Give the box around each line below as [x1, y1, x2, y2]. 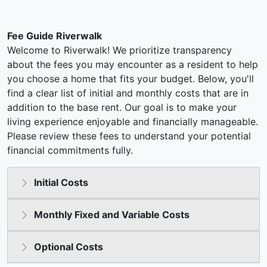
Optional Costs [34, 241, 103, 253]
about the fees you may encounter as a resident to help [7, 58, 258, 70]
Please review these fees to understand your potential [7, 130, 251, 142]
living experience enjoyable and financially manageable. [7, 116, 258, 128]
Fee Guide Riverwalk [7, 30, 102, 42]
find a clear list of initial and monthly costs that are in [7, 87, 249, 99]
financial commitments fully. [7, 144, 133, 156]
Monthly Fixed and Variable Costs [34, 209, 190, 221]
